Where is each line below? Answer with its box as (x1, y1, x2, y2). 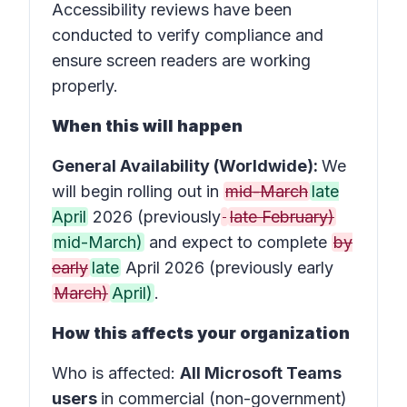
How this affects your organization (52, 323, 350, 342)
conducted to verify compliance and (52, 25, 323, 45)
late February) (230, 207, 334, 226)
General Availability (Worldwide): (52, 156, 322, 175)
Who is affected (52, 363, 171, 382)
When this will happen (52, 116, 243, 135)
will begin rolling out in (52, 182, 223, 201)
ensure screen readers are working (52, 51, 311, 70)
